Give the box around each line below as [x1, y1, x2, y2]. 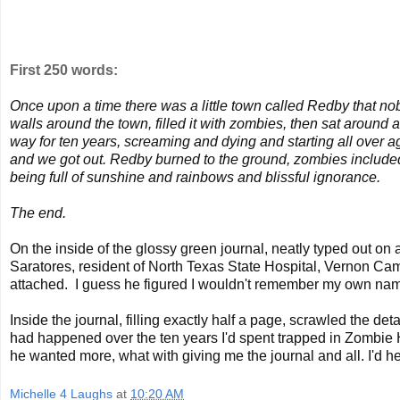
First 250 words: [10, 62, 118, 78]
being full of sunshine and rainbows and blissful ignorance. [10, 169, 380, 185]
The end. [10, 204, 66, 221]
